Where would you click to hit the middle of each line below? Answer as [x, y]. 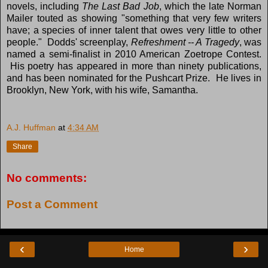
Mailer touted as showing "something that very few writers [134, 18]
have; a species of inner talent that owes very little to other [134, 30]
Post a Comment [52, 204]
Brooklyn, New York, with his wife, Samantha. [102, 90]
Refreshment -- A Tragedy [185, 42]
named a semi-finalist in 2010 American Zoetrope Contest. [134, 54]
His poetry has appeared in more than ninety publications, [134, 66]
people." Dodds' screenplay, [69, 42]
